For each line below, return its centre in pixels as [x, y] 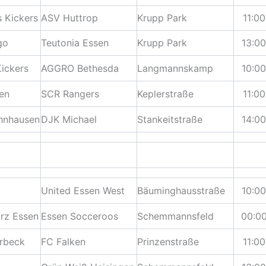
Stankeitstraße [170, 120]
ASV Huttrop [69, 18]
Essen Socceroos [80, 216]
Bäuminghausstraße [181, 191]
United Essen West [83, 191]
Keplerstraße [165, 94]
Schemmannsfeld [175, 216]
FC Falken [63, 242]
